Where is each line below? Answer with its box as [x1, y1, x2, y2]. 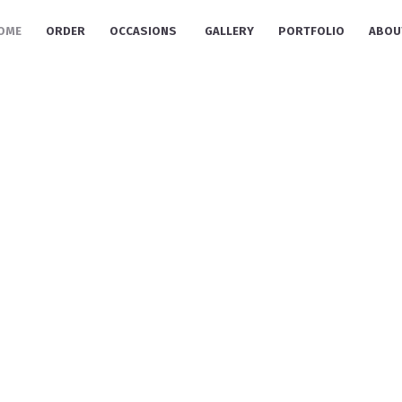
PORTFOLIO [277, 24, 345, 38]
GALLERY [204, 24, 254, 38]
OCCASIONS [109, 24, 177, 38]
